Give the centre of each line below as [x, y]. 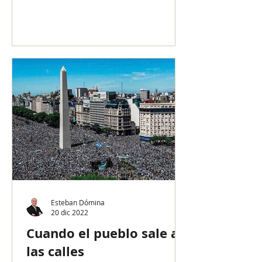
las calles [55, 251]
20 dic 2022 [70, 212]
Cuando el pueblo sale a [102, 233]
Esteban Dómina [78, 202]
